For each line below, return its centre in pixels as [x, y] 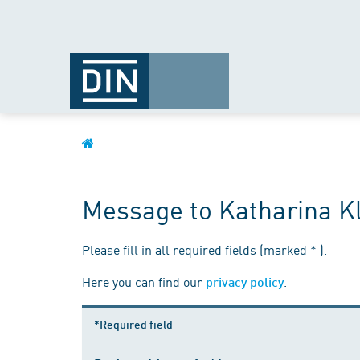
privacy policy [245, 282]
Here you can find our [144, 281]
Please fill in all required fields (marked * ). [205, 249]
